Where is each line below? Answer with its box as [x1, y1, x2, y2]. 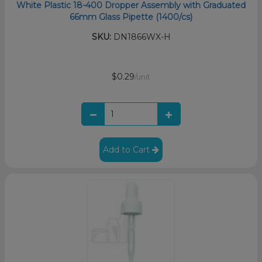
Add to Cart [103, 144, 152, 155]
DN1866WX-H [111, 31, 171, 42]
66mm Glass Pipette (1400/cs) [70, 11, 192, 22]
